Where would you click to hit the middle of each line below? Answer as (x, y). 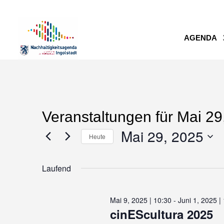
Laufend (56, 168)
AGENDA (200, 37)
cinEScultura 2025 (161, 214)
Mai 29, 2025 (162, 136)
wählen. (137, 171)
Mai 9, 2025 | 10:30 (140, 200)
